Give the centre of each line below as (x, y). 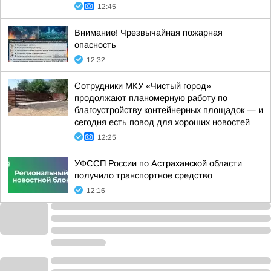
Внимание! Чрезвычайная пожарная (149, 33)
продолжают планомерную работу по (151, 98)
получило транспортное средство (143, 175)
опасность (95, 45)
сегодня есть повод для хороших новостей (162, 122)
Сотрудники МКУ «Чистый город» (143, 86)
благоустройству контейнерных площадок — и (169, 110)
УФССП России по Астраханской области (158, 163)
